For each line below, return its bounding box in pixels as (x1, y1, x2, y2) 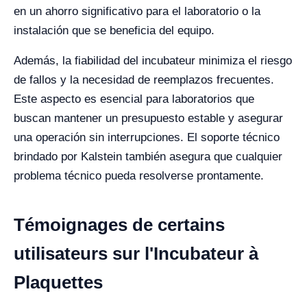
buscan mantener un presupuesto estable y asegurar (14, 112, 283, 125)
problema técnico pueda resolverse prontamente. (14, 169, 264, 182)
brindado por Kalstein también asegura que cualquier (14, 150, 282, 163)
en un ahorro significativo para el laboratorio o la (14, 5, 260, 18)
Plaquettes (14, 272, 103, 293)
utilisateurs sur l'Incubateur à (14, 243, 258, 264)
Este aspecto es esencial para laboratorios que (14, 93, 254, 106)
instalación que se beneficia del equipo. (14, 24, 214, 37)
